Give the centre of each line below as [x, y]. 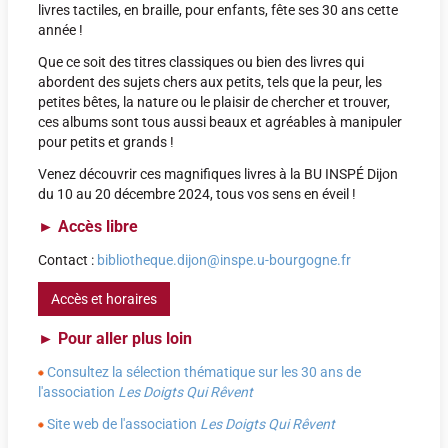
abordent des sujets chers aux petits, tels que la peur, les [210, 82]
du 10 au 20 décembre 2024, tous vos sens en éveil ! [197, 194]
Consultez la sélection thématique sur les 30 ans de [204, 372]
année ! [60, 30]
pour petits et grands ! [106, 142]
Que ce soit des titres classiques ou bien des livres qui [201, 62]
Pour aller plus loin [123, 338]
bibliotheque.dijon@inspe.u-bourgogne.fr [224, 260]
